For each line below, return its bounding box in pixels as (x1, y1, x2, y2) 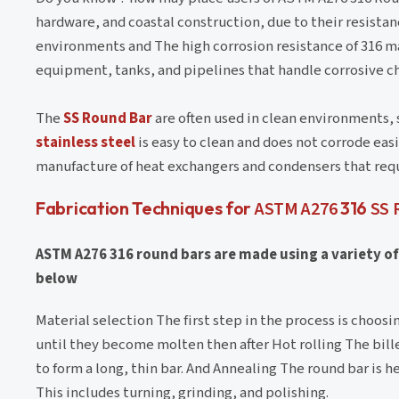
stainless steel (36, 131, 135, 153)
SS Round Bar (63, 107, 152, 129)
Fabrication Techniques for (36, 196, 255, 219)
